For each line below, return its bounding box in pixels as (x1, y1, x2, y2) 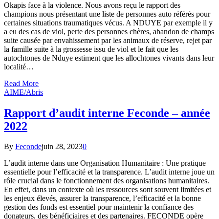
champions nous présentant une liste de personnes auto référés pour (4, 9, 210, 18)
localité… (4, 62, 34, 71)
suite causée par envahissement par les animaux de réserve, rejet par (4, 36, 212, 44)
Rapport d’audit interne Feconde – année (4, 106, 210, 119)
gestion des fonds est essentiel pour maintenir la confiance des (4, 203, 194, 212)
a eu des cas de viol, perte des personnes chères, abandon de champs (4, 27, 214, 36)
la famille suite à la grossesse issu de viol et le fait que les (4, 44, 178, 53)
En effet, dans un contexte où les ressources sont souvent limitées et (4, 185, 211, 194)
